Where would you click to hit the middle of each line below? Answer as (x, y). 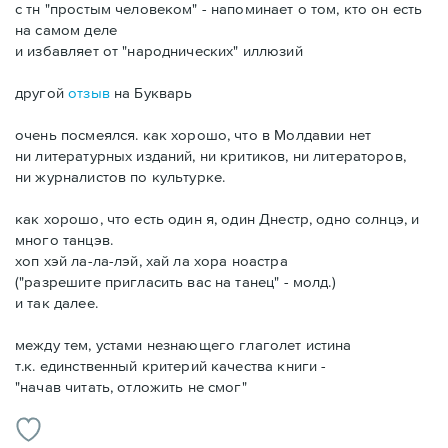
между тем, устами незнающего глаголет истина (183, 345)
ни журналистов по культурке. (120, 177)
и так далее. (56, 303)
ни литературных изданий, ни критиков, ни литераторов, (210, 156)
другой (42, 93)
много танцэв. (64, 240)
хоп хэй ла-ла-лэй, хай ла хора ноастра (151, 261)
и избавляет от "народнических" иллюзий (159, 51)
